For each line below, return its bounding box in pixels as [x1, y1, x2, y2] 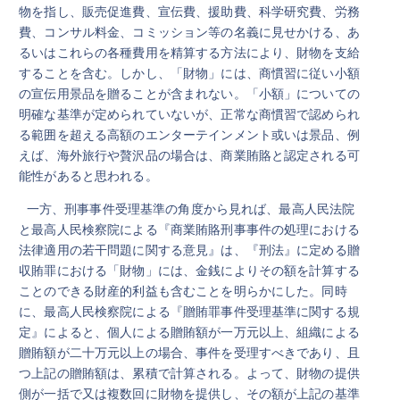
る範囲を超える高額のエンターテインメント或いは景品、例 [19, 126, 360, 143]
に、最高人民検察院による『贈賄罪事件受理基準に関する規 [19, 303, 360, 320]
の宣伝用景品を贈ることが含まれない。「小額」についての [19, 85, 360, 102]
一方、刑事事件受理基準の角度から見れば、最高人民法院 [19, 200, 355, 217]
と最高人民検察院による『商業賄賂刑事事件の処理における [19, 221, 360, 237]
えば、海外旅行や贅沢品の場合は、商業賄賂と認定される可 [19, 146, 360, 163]
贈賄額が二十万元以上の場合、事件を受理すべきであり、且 [19, 344, 360, 361]
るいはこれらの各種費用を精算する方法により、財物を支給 [19, 44, 360, 61]
